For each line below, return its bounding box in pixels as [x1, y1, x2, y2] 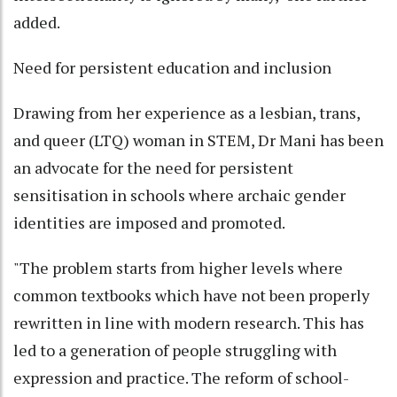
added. [13, 12, 60, 34]
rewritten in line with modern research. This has [13, 312, 364, 334]
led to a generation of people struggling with [13, 339, 337, 362]
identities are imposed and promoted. [13, 212, 285, 234]
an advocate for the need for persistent [13, 157, 293, 179]
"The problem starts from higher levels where [13, 257, 343, 279]
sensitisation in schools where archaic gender [13, 184, 346, 206]
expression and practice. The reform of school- [13, 367, 348, 389]
